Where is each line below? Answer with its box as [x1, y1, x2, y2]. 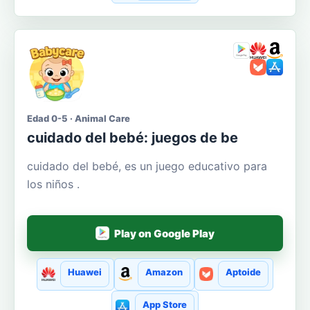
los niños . [27, 177, 80, 192]
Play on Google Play [114, 226, 215, 240]
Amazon [145, 266, 183, 278]
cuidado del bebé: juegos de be [27, 129, 238, 147]
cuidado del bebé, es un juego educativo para [27, 159, 267, 174]
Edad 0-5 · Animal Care [27, 113, 130, 125]
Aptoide [225, 266, 261, 278]
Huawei [68, 266, 102, 278]
